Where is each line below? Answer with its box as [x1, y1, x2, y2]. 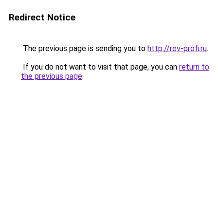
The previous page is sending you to [21, 44, 147, 53]
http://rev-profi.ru [147, 44, 207, 53]
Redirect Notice [9, 12, 75, 23]
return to [179, 62, 209, 72]
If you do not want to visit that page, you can [21, 62, 179, 72]
